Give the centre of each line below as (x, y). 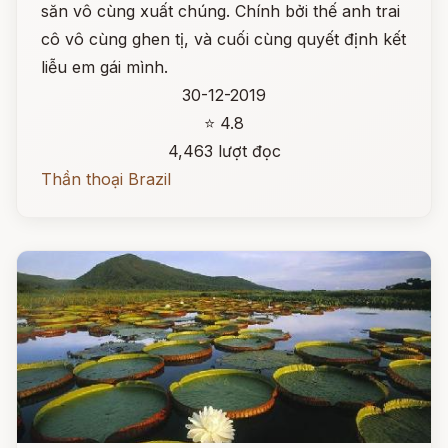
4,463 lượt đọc (224, 151)
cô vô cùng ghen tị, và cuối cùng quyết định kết (223, 39)
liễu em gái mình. (104, 67)
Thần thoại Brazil (106, 179)
